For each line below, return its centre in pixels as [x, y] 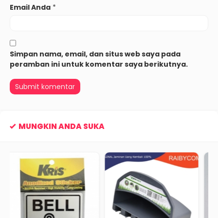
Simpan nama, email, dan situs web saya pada [95, 54]
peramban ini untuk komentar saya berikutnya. [99, 64]
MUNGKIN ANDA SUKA [62, 127]
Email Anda [30, 7]
